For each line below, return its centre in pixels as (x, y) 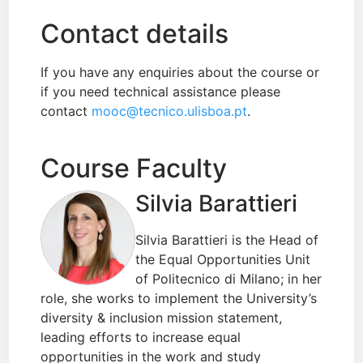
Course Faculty (134, 169)
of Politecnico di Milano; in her (229, 279)
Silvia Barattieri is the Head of (227, 240)
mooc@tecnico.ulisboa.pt (170, 111)
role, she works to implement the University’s (179, 299)
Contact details (135, 34)
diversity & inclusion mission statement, (162, 318)
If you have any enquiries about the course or (180, 73)
